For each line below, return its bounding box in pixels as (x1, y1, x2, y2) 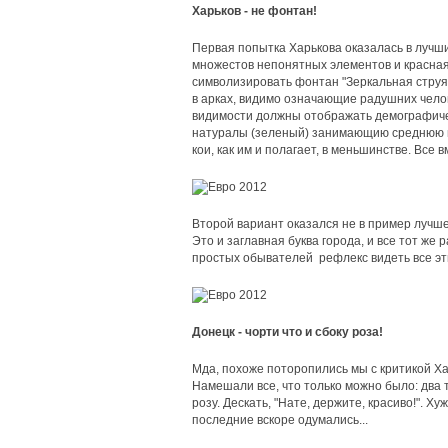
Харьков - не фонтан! (192, 4, 317, 18)
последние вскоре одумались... (192, 413, 368, 427)
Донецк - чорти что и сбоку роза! (192, 325, 383, 339)
